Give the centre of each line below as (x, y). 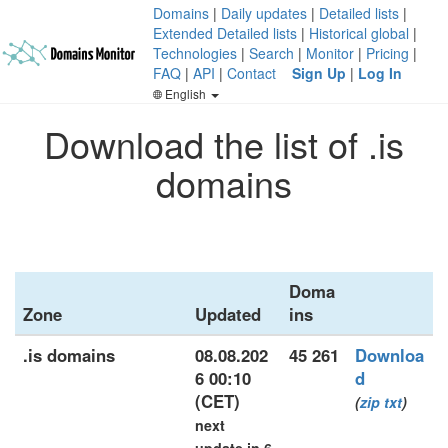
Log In (380, 73)
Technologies (195, 53)
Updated (228, 314)
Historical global (359, 33)
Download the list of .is (224, 143)
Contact (251, 73)
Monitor (330, 53)
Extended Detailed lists (225, 33)
